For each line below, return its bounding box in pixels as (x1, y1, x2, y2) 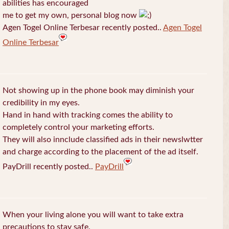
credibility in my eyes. (3, 99, 80, 107)
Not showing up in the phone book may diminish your (3, 86, 194, 95)
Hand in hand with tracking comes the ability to (3, 111, 173, 120)
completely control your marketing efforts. (3, 123, 154, 132)
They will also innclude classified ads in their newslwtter (3, 135, 203, 144)
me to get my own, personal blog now (3, 11, 139, 20)
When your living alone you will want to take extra (3, 211, 184, 219)
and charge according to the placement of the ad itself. (3, 148, 198, 156)
